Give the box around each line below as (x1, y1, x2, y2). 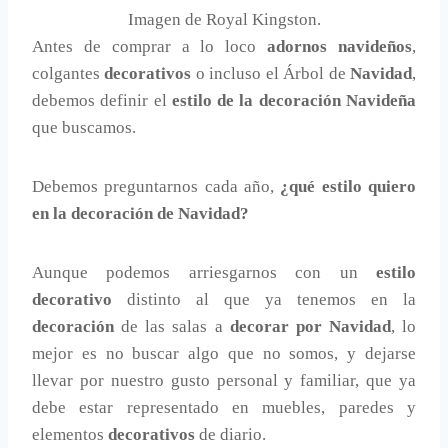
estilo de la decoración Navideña (171, 91, 417, 111)
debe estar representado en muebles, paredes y (32, 398, 416, 418)
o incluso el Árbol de (191, 64, 351, 84)
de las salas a (114, 317, 230, 337)
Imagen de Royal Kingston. (127, 10, 321, 30)
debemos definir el (32, 91, 172, 111)
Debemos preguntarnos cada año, (32, 177, 281, 197)
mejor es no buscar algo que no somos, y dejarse (32, 344, 416, 364)
